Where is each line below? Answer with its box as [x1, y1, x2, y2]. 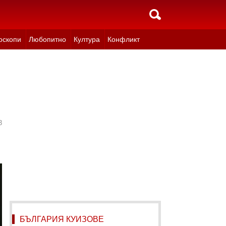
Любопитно [28, 35, 66, 43]
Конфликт [107, 35, 140, 43]
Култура [73, 35, 100, 43]
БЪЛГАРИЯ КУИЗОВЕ [19, 215, 104, 223]
